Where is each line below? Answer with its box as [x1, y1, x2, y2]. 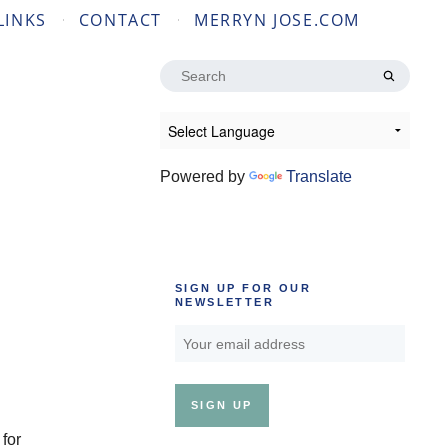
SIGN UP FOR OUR [175, 282, 312, 295]
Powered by [160, 168, 249, 185]
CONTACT [78, 9, 162, 31]
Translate [286, 168, 352, 185]
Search [159, 62, 210, 79]
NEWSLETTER [175, 296, 275, 309]
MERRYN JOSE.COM [194, 9, 360, 31]
